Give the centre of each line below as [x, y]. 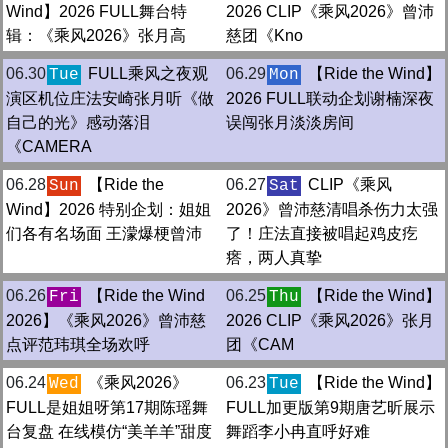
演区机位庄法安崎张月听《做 [110, 98]
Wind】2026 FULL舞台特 [96, 11]
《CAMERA [49, 146]
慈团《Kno [264, 35]
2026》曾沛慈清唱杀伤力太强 [332, 209]
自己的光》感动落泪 [78, 122]
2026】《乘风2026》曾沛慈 [106, 320]
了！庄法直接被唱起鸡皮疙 [322, 233]
